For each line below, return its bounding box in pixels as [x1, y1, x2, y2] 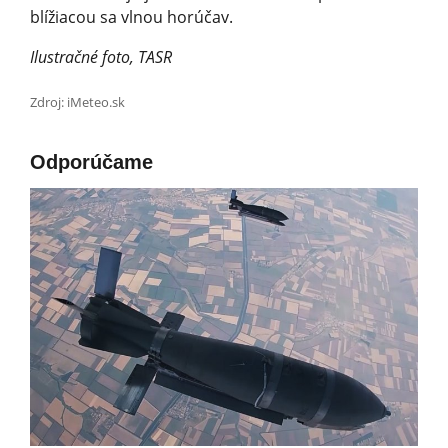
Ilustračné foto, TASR [30, 46, 172, 69]
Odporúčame [30, 151, 153, 174]
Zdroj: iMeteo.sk [30, 93, 125, 112]
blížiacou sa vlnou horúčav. [30, 6, 233, 29]
